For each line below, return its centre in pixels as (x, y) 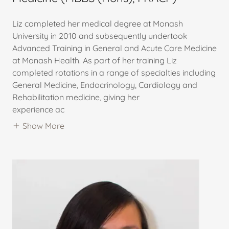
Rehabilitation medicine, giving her (76, 97)
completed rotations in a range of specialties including (114, 72)
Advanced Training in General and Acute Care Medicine (114, 48)
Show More (43, 125)
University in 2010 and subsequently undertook (100, 36)
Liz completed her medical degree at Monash (98, 23)
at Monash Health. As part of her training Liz (95, 60)
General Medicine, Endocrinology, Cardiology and (105, 85)
